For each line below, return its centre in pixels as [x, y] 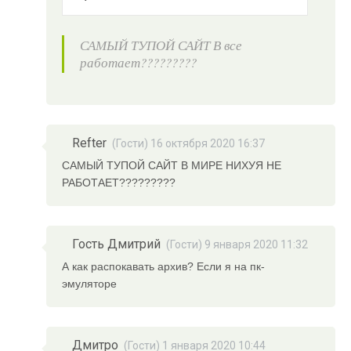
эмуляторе [90, 283]
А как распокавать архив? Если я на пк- [164, 266]
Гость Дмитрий [117, 244]
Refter [90, 143]
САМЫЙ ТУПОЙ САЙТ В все [161, 45]
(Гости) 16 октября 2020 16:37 [189, 143]
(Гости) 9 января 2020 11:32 [237, 244]
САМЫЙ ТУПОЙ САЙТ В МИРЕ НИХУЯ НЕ [172, 165]
